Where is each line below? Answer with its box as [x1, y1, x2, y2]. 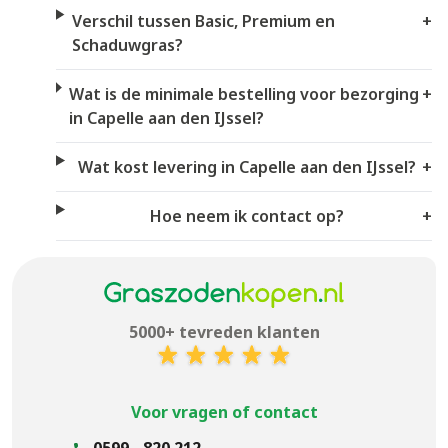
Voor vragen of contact [130, 400, 318, 423]
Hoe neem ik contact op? [150, 205, 345, 228]
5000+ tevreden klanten [128, 320, 320, 343]
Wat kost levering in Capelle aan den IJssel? [78, 156, 417, 179]
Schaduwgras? [72, 34, 184, 57]
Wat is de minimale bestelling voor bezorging [69, 83, 420, 106]
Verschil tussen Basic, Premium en [72, 10, 336, 33]
